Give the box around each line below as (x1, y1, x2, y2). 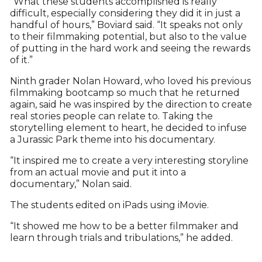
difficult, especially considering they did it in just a (9, 8, 240, 19)
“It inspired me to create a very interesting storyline (9, 155, 249, 167)
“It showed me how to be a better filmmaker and (9, 220, 239, 232)
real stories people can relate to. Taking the (9, 111, 213, 122)
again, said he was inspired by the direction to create (9, 99, 252, 111)
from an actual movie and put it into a (9, 167, 186, 178)
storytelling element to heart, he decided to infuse (9, 122, 247, 134)
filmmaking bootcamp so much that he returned (9, 87, 240, 99)
